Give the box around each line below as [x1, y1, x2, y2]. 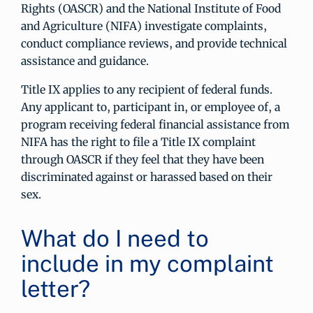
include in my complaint [21, 250, 274, 277]
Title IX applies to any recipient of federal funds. [21, 82, 272, 96]
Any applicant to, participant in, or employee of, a [21, 100, 280, 114]
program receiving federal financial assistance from [21, 117, 289, 131]
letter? [21, 275, 90, 302]
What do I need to [21, 225, 209, 252]
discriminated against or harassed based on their [21, 170, 272, 184]
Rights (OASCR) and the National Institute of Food [21, 1, 281, 15]
